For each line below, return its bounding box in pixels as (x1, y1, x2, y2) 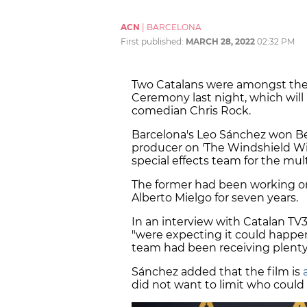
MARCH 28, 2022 (186, 36, 255, 47)
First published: (121, 36, 186, 47)
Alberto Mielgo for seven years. (132, 191, 298, 205)
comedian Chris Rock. (132, 104, 251, 118)
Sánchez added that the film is (132, 265, 303, 279)
